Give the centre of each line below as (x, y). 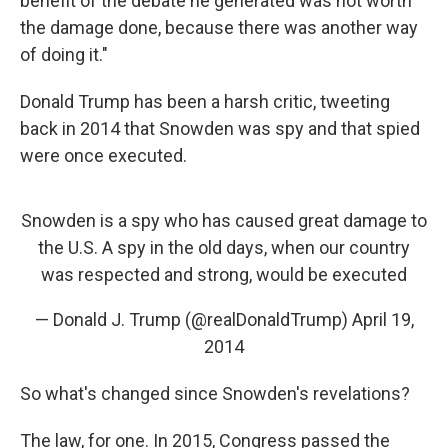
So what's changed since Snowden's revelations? (215, 393)
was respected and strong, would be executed (224, 274)
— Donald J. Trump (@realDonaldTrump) (193, 319)
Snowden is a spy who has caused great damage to (224, 220)
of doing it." (64, 54)
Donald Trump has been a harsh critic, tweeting (205, 101)
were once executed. (103, 155)
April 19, (382, 319)
